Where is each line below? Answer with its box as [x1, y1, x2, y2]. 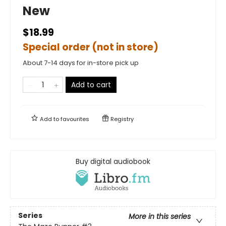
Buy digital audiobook [76, 156, 150, 166]
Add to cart [71, 79, 111, 90]
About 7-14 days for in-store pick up [23, 58, 139, 68]
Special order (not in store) [23, 40, 158, 54]
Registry [109, 115, 134, 123]
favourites [61, 115, 89, 123]
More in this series [129, 211, 191, 222]
